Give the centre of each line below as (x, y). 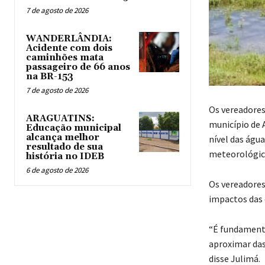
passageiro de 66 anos (78, 67)
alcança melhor (63, 138)
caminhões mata (65, 58)
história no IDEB (65, 157)
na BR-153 (50, 77)
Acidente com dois (69, 49)
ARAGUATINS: (60, 119)
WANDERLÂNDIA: (69, 39)
